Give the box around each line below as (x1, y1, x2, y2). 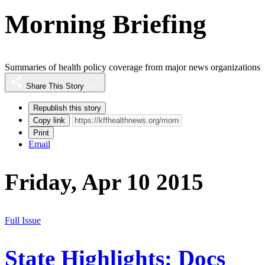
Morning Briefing (5, 9, 206, 39)
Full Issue (5, 215, 41, 225)
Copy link (33, 116, 65, 125)
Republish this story (33, 104, 101, 113)
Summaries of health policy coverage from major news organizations (5, 62, 260, 73)
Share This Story (26, 82, 84, 91)
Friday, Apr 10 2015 (5, 169, 203, 195)
